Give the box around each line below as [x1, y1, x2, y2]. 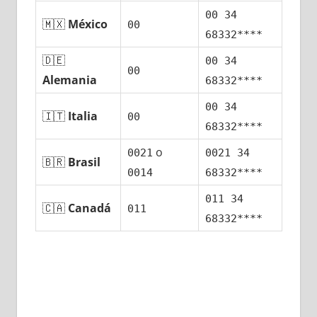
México [68, 16, 108, 33]
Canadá [68, 200, 112, 217]
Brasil [68, 154, 101, 171]
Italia [68, 108, 98, 125]
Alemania [42, 72, 98, 88]
